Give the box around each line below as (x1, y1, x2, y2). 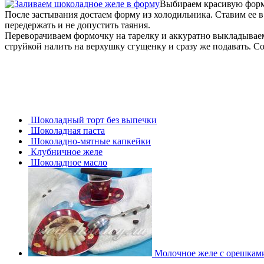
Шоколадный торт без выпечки (28, 114, 157, 125)
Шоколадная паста (28, 125, 105, 136)
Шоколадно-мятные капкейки (28, 136, 151, 146)
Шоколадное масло (28, 157, 107, 167)
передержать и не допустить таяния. (5, 19, 150, 30)
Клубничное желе (28, 146, 103, 157)
